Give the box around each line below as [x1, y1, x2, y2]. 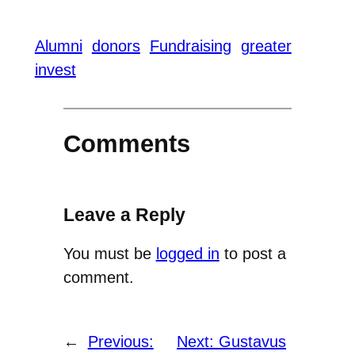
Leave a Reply [63, 204, 185, 226]
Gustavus [219, 333, 287, 351]
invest [34, 61, 76, 79]
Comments [63, 130, 190, 158]
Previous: [87, 333, 154, 351]
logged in [155, 245, 219, 263]
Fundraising [149, 37, 231, 55]
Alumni [34, 37, 82, 55]
